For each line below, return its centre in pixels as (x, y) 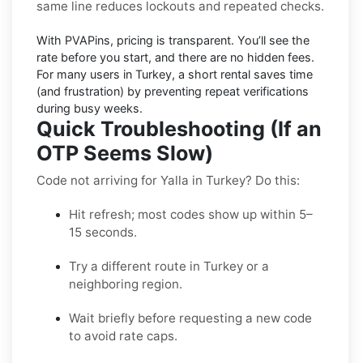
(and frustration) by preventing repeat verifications (173, 91)
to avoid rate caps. (123, 335)
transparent (200, 40)
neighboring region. (126, 284)
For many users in (86, 74)
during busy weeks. (90, 108)
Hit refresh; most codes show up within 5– (191, 214)
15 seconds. (103, 232)
